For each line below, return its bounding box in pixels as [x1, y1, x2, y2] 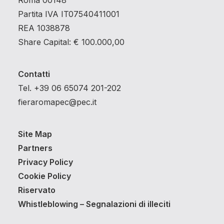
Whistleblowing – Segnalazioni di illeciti [18, 199, 170, 209]
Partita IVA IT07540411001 [18, 9, 119, 19]
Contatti [18, 69, 50, 79]
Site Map [18, 129, 52, 139]
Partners [18, 143, 52, 153]
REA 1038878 [18, 23, 70, 33]
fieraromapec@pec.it [18, 97, 96, 107]
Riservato [18, 185, 55, 195]
